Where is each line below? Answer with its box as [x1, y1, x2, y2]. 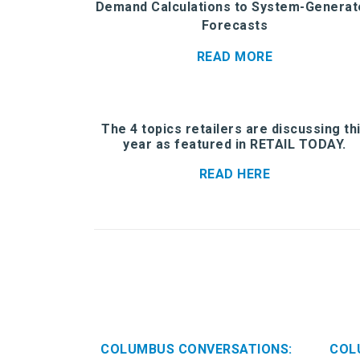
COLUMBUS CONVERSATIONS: [100, 341, 292, 357]
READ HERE [198, 166, 271, 182]
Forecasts [201, 17, 268, 33]
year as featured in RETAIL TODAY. [123, 136, 346, 152]
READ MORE [196, 48, 273, 64]
